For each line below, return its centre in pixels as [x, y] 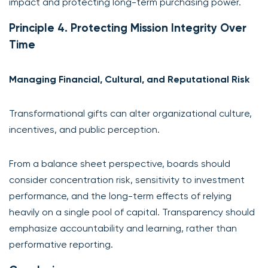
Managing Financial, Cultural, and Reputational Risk [129, 79]
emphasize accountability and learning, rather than [123, 228]
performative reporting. [61, 244]
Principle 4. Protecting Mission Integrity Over [128, 28]
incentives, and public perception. [84, 129]
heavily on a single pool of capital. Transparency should [132, 212]
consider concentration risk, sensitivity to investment [127, 179]
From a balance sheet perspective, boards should [120, 163]
